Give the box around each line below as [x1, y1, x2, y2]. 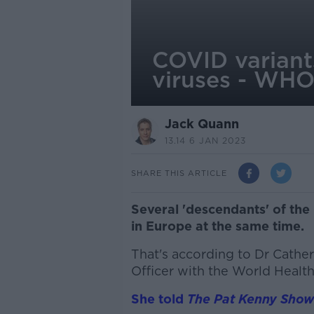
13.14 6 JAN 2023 [164, 135, 246, 146]
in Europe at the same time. [130, 219, 304, 233]
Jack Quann [164, 116, 239, 131]
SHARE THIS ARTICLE [130, 168, 227, 178]
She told [130, 292, 187, 306]
